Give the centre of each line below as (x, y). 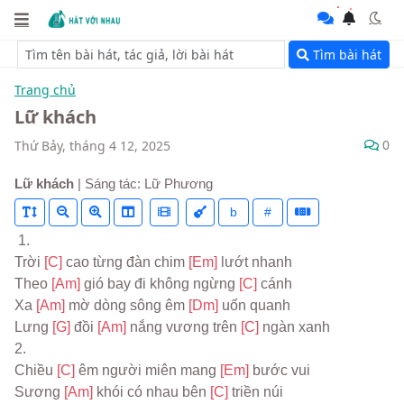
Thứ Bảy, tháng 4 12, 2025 (92, 145)
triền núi (257, 392)
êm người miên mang (149, 370)
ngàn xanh (296, 327)
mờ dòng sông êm (129, 305)
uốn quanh (256, 305)
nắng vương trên (185, 327)
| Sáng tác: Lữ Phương (143, 184)
